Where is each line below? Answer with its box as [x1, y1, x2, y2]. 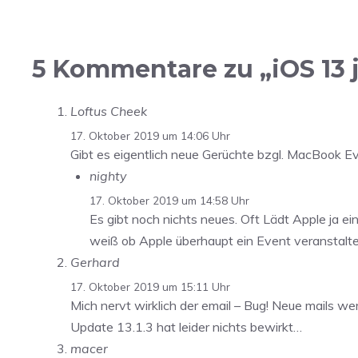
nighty [89, 168, 127, 184]
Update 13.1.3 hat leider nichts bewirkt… [70, 318, 302, 335]
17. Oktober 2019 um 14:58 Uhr [89, 193, 249, 207]
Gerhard [70, 253, 120, 270]
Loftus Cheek [70, 103, 147, 120]
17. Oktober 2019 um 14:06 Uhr [70, 129, 230, 142]
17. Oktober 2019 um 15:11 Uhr [70, 279, 230, 293]
